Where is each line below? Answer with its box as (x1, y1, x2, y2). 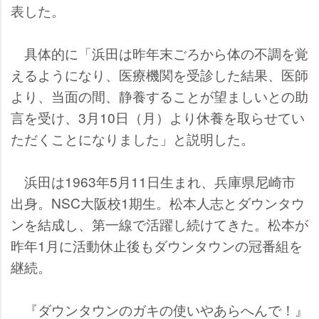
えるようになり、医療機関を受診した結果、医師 (11, 64, 308, 84)
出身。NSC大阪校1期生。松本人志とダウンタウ (11, 192, 305, 212)
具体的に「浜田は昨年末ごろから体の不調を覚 (11, 43, 308, 63)
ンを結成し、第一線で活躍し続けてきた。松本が (11, 214, 308, 234)
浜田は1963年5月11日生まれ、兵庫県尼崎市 (11, 171, 296, 191)
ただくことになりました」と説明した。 (11, 128, 254, 148)
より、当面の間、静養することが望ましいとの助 (11, 85, 308, 105)
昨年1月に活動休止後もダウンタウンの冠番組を (11, 235, 303, 255)
